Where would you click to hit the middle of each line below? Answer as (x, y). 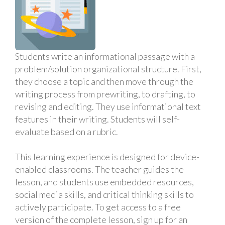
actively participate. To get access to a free (98, 207)
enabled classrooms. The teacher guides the (99, 169)
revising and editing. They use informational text (108, 106)
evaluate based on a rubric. (67, 132)
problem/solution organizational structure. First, (108, 69)
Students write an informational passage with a (105, 56)
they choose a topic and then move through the (104, 81)
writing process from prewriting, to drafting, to (105, 94)
